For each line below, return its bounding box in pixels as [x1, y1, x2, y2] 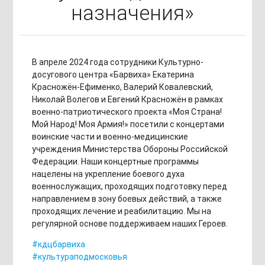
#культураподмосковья [31, 252, 127, 261]
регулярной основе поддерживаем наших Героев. [31, 219, 228, 228]
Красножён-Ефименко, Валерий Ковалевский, [31, 82, 213, 92]
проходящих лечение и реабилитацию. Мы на [31, 206, 211, 216]
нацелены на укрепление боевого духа [31, 169, 185, 179]
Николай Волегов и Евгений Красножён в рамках [31, 95, 223, 104]
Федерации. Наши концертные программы [31, 157, 199, 166]
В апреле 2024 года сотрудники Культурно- [31, 57, 203, 67]
